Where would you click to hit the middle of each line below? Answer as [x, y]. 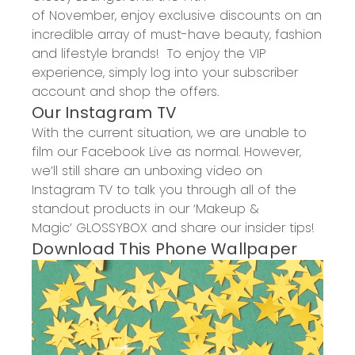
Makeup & [227, 208]
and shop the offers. [152, 91]
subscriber [265, 72]
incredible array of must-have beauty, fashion [177, 34]
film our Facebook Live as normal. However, [166, 151]
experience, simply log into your [132, 72]
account [59, 91]
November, [83, 15]
